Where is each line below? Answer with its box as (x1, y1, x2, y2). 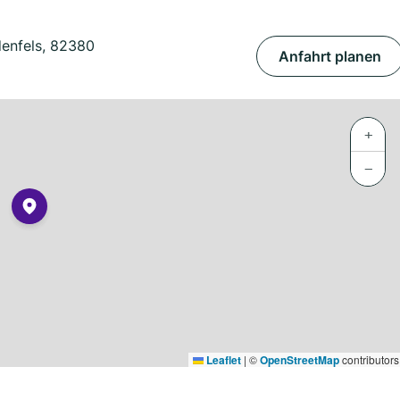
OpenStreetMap (260, 352, 339, 368)
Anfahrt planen (279, 47, 381, 65)
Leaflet (204, 352, 241, 368)
